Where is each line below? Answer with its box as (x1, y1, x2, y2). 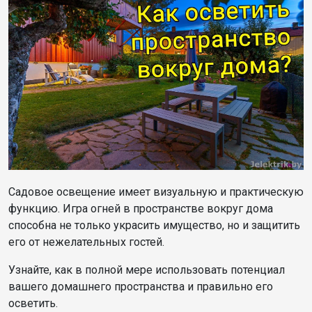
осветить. (8, 297, 58, 311)
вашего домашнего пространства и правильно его (8, 280, 273, 294)
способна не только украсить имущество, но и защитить (8, 219, 300, 233)
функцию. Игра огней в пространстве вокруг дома (8, 202, 273, 216)
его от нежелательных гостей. (8, 235, 164, 249)
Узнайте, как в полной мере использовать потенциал (8, 263, 285, 277)
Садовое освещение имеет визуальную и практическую (8, 185, 304, 199)
